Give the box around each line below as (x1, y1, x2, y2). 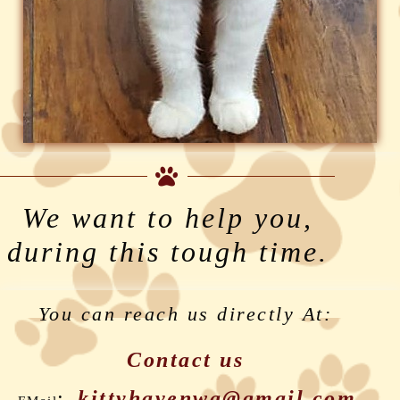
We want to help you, (21, 202, 313, 235)
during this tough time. (6, 236, 329, 269)
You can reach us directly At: (37, 303, 333, 326)
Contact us (127, 348, 244, 372)
